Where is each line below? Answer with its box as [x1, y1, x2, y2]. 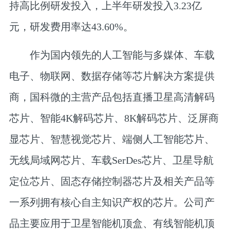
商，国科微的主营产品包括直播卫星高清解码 [9, 91, 215, 103]
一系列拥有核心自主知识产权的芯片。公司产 [9, 196, 215, 208]
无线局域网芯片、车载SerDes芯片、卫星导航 [9, 154, 214, 166]
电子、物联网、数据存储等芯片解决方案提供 [9, 70, 215, 82]
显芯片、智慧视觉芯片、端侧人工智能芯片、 [9, 133, 215, 145]
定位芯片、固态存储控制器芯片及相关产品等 [9, 175, 215, 187]
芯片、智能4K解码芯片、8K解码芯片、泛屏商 [9, 112, 219, 124]
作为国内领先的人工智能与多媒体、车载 [9, 49, 215, 61]
